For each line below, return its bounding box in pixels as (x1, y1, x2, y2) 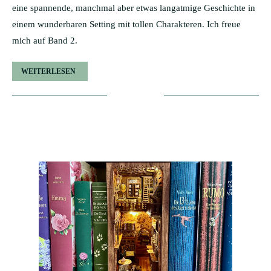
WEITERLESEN (21, 67, 76, 76)
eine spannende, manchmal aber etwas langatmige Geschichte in (12, 3, 255, 13)
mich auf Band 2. (12, 36, 77, 45)
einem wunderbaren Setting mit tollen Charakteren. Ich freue (12, 19, 241, 29)
